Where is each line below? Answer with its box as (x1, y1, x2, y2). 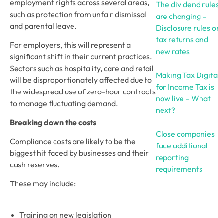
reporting (156, 152, 189, 162)
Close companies (156, 129, 215, 139)
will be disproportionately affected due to (10, 75, 152, 85)
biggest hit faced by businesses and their (10, 148, 149, 158)
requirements (156, 164, 202, 174)
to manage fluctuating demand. (10, 98, 120, 108)
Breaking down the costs (10, 117, 96, 127)
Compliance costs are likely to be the (10, 136, 136, 146)
